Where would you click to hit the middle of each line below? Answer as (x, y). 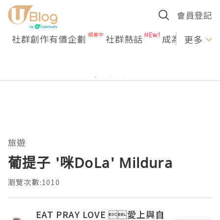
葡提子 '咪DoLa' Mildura (90, 163)
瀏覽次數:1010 (34, 182)
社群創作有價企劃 (49, 39)
